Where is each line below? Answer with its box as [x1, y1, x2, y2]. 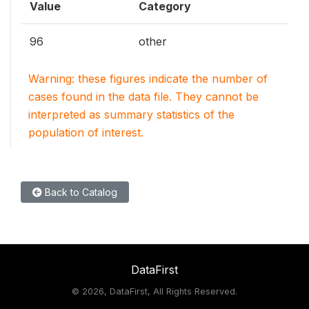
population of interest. [28, 125, 143, 139]
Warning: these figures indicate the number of [28, 71, 268, 86]
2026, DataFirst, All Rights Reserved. [82, 286, 237, 297]
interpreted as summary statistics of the [28, 107, 235, 121]
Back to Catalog [42, 186, 117, 198]
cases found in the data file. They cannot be [28, 89, 259, 103]
